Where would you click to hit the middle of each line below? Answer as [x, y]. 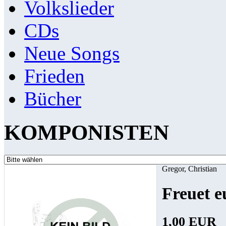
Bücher [53, 99]
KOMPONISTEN [87, 133]
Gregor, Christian [189, 168]
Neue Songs [72, 53]
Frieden [54, 76]
